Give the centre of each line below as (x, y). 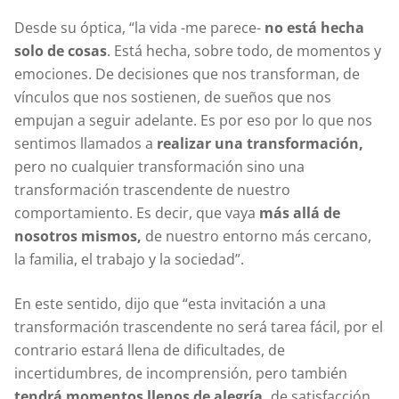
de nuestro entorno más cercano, (258, 236)
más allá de (300, 212)
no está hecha (314, 27)
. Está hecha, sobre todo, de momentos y (244, 50)
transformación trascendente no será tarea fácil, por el (199, 326)
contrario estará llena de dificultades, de (150, 350)
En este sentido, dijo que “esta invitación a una (170, 303)
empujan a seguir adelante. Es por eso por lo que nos (193, 120)
